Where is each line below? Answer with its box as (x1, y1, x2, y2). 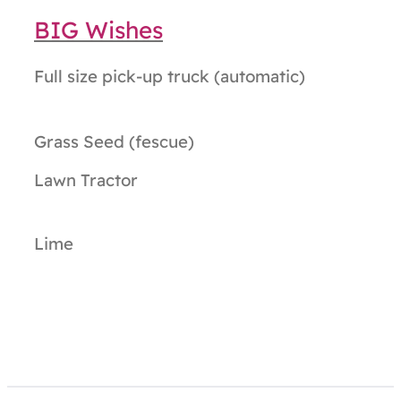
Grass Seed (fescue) (34, 131, 194, 153)
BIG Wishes (34, 15, 163, 46)
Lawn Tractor (34, 169, 138, 192)
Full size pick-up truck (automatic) (34, 65, 305, 88)
